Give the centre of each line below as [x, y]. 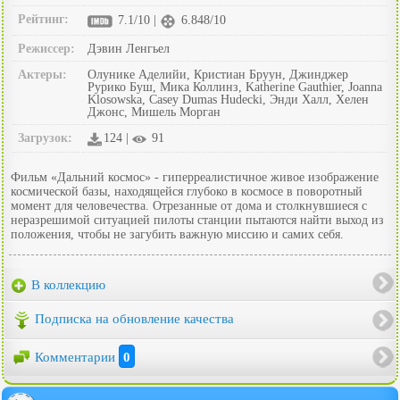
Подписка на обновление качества [134, 319]
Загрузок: [45, 137]
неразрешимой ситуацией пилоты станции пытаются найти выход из [197, 220]
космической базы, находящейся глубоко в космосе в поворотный [187, 191]
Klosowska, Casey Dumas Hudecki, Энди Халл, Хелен [228, 99]
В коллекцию [67, 284]
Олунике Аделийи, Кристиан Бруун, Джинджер [218, 74]
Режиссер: [46, 48]
